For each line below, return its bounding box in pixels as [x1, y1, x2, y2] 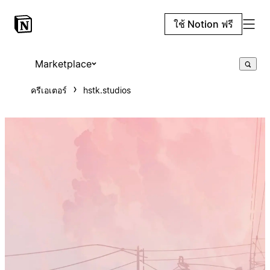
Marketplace [34, 58, 92, 70]
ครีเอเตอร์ [30, 85, 67, 95]
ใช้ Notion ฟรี [174, 18, 233, 30]
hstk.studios [83, 85, 131, 95]
